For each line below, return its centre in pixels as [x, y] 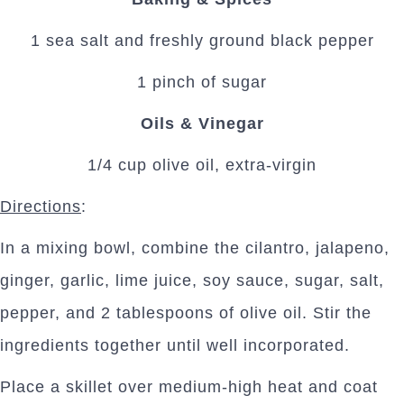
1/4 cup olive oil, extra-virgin [202, 165]
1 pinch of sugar [202, 83]
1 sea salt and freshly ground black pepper [202, 41]
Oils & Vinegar [202, 124]
